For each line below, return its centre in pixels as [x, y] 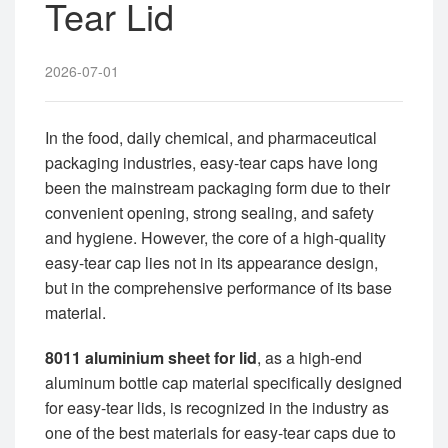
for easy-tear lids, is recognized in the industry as [217, 408]
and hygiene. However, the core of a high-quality [215, 238]
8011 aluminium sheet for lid [151, 358]
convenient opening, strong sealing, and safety [209, 213]
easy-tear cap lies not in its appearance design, [211, 263]
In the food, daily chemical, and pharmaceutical [211, 138]
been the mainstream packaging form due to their [217, 188]
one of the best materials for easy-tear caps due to [220, 433]
